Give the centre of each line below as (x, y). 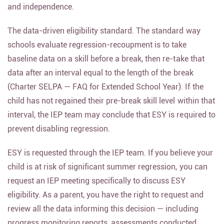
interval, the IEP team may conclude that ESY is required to (111, 120)
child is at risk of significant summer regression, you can (107, 172)
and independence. (41, 12)
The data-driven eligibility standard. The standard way (104, 36)
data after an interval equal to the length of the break (100, 78)
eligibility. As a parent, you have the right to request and (105, 200)
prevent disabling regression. (59, 134)
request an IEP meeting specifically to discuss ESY (97, 186)
